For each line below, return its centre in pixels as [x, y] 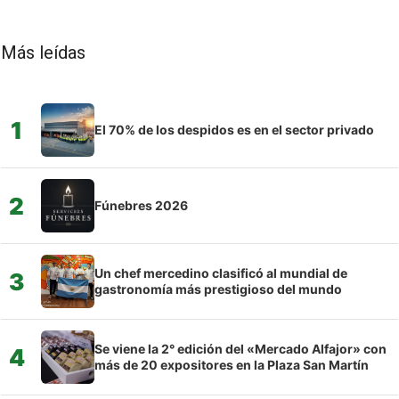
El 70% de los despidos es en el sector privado [234, 130]
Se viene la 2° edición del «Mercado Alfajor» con [240, 349]
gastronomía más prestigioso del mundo [218, 289]
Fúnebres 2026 [141, 205]
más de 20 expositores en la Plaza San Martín [232, 365]
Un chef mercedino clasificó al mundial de [221, 273]
